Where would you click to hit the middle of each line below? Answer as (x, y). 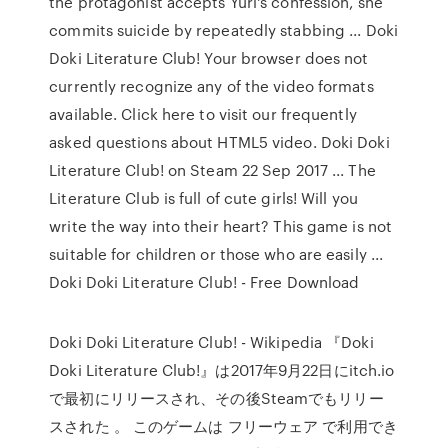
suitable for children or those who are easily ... (216, 254)
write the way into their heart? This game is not (221, 226)
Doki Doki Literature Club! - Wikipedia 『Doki (211, 342)
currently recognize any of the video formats (211, 86)
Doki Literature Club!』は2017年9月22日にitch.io (222, 370)
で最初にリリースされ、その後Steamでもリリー (216, 398)
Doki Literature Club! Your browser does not (209, 58)
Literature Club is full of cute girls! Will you (203, 198)
